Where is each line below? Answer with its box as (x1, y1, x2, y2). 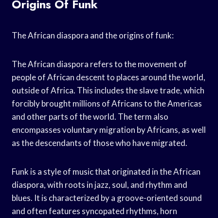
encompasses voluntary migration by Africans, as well (12, 124, 206, 135)
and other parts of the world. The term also (12, 111, 168, 122)
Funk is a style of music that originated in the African (12, 166, 200, 177)
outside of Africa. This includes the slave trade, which (12, 85, 204, 95)
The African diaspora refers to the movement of (12, 58, 187, 69)
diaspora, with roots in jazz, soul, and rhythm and (12, 179, 187, 190)
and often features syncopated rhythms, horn (12, 205, 177, 216)
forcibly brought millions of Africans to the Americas (12, 98, 202, 109)
